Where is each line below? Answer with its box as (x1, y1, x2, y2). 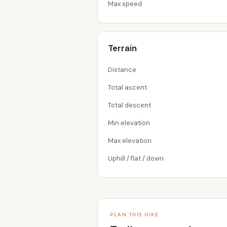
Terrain (108, 43, 137, 54)
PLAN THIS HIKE (110, 211, 159, 218)
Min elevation (108, 119, 150, 127)
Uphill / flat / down (108, 154, 164, 163)
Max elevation (108, 136, 152, 145)
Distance (108, 65, 136, 74)
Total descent (108, 101, 151, 109)
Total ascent (108, 83, 147, 92)
